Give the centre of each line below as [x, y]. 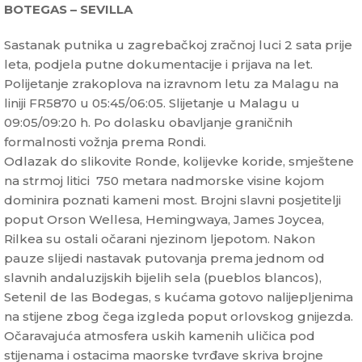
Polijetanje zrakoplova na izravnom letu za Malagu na [171, 84]
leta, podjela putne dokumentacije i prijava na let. [158, 65]
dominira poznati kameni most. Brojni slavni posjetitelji [173, 200]
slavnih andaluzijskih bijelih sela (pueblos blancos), [163, 278]
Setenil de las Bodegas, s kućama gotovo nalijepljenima [179, 297]
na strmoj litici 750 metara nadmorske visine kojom [164, 181]
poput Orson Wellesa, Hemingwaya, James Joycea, [164, 220]
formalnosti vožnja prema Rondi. [105, 142]
